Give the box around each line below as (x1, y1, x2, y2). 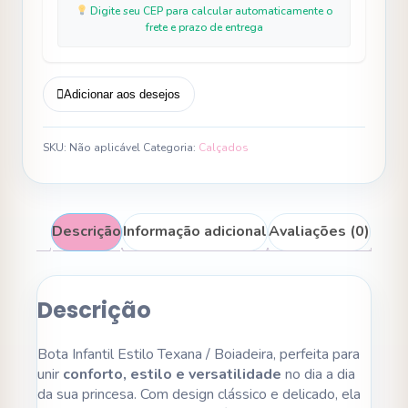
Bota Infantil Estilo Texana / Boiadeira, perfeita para (37, 343, 360, 364)
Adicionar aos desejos (64, 87, 181, 101)
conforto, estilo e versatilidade (63, 363, 281, 384)
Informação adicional (123, 220, 267, 241)
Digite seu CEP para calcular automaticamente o (87, 3, 333, 18)
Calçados (199, 139, 249, 155)
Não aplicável (69, 139, 140, 155)
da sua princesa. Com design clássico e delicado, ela (37, 383, 361, 404)
